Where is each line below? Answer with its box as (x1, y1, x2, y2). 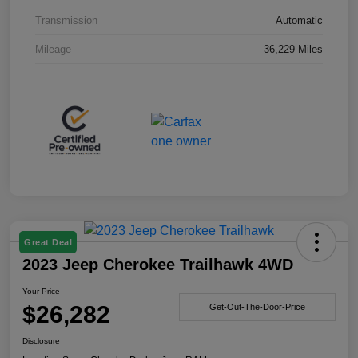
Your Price (22, 287, 60, 296)
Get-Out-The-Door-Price (209, 301, 305, 312)
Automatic (276, 14, 323, 27)
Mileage (35, 43, 71, 56)
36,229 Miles (264, 43, 323, 56)
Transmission (35, 14, 97, 27)
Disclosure (22, 336, 60, 346)
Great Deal (24, 237, 72, 248)
